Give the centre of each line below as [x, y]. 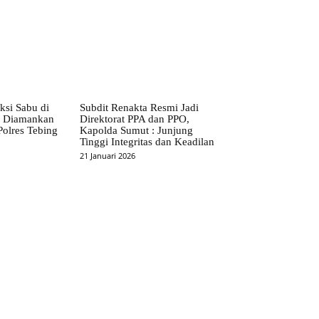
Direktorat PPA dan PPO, [135, 119]
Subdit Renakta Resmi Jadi [140, 108]
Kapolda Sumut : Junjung [137, 131]
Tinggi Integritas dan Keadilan [147, 142]
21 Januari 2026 [108, 156]
